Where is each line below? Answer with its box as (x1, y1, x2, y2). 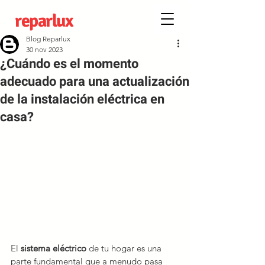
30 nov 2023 (26, 45, 63, 54)
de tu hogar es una (89, 243, 164, 254)
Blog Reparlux (26, 34, 70, 43)
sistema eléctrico (21, 243, 89, 254)
